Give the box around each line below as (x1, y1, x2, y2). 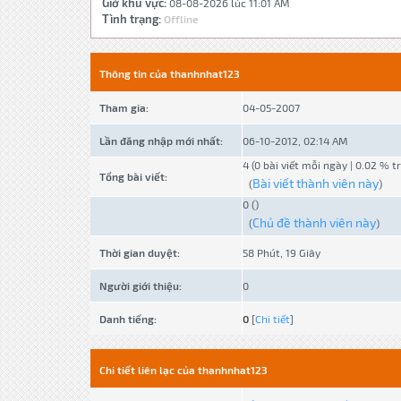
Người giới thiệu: (98, 279, 182, 292)
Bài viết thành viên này (252, 175, 379, 191)
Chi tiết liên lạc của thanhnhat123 (98, 363, 268, 376)
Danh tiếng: (98, 312, 157, 325)
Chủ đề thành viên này (252, 215, 376, 230)
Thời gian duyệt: (98, 246, 180, 259)
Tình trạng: (101, 12, 161, 26)
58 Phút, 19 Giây (242, 246, 320, 259)
